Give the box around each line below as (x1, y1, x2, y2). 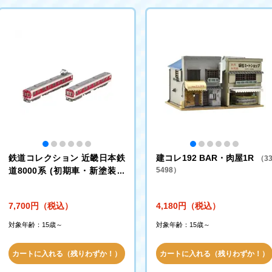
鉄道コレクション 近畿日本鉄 (8, 153, 125, 163)
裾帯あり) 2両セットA (8, 178, 93, 188)
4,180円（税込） (156, 201, 220, 211)
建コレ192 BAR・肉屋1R (156, 153, 257, 163)
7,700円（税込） (8, 201, 73, 211)
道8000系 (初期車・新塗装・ (8, 166, 125, 175)
